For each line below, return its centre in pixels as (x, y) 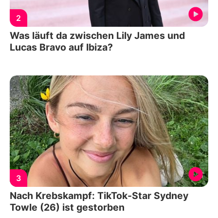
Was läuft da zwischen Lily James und (97, 35)
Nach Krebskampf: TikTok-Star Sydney (99, 196)
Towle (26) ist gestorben (67, 207)
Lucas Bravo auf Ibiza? (61, 47)
